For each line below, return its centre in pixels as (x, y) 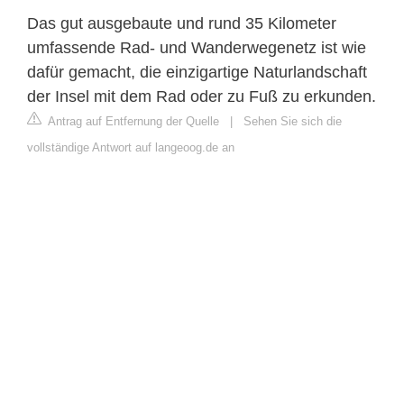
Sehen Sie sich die (293, 122)
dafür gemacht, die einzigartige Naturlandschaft (197, 73)
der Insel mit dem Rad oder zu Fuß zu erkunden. (202, 97)
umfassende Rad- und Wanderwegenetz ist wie (197, 48)
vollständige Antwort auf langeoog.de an (131, 148)
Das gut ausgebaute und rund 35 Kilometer (182, 24)
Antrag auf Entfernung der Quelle (132, 122)
